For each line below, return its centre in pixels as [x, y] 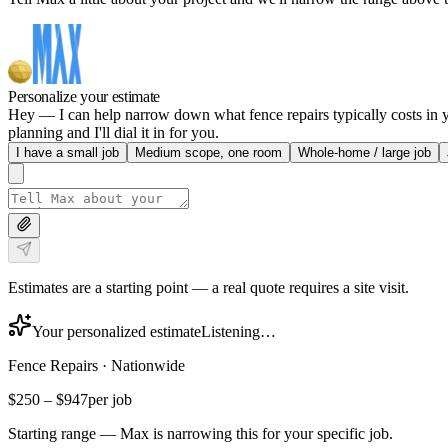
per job [110, 399]
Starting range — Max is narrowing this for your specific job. [200, 433]
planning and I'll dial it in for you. [113, 132]
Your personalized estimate [116, 331]
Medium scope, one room [208, 152]
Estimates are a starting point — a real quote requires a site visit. [208, 287]
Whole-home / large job [364, 152]
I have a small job [67, 152]
